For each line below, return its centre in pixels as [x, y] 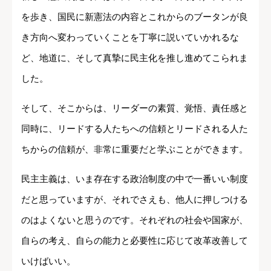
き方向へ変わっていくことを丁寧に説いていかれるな [130, 37]
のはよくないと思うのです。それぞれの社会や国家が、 [135, 220]
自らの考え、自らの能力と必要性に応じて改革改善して [135, 240]
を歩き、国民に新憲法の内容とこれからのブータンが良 [135, 16]
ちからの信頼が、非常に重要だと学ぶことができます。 [135, 149]
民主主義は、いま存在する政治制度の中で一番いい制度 [135, 178]
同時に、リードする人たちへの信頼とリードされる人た [135, 128]
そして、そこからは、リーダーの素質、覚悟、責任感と [135, 108]
